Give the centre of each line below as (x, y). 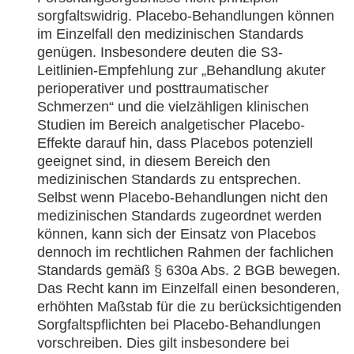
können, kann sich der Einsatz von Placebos (177, 234)
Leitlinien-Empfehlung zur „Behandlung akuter (181, 70)
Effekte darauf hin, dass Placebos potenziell (175, 143)
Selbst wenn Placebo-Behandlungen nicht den (183, 198)
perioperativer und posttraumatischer (153, 88)
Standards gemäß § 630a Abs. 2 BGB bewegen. (189, 270)
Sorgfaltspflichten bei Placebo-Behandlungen (179, 325)
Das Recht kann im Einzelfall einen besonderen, (188, 288)
